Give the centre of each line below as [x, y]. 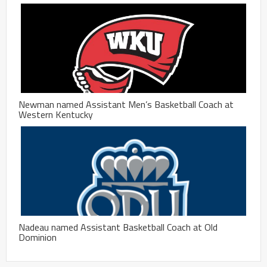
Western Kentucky [56, 114]
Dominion [38, 237]
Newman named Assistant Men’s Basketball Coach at [126, 104]
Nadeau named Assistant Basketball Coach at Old [118, 227]
